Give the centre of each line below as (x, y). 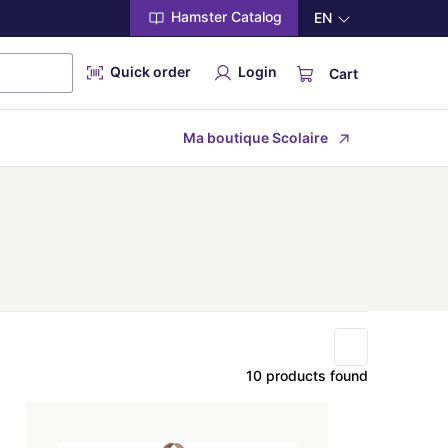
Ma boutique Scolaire (255, 137)
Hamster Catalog (224, 17)
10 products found (307, 375)
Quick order (149, 71)
